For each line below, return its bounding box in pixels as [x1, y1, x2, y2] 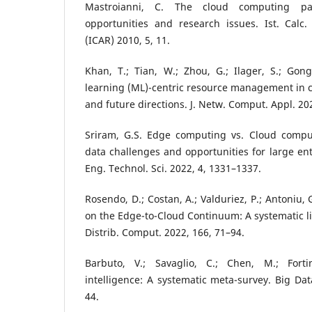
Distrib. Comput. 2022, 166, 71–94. [85, 226, 244, 240]
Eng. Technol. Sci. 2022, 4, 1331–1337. [85, 162, 261, 175]
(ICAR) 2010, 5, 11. [85, 33, 170, 47]
